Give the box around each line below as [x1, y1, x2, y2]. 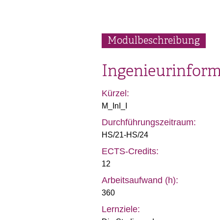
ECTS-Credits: [102, 146, 159, 156]
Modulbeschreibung [108, 34, 200, 47]
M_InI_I [102, 102, 127, 110]
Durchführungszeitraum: [102, 117, 196, 127]
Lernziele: [102, 204, 140, 214]
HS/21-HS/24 [102, 131, 148, 139]
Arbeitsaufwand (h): [102, 175, 178, 185]
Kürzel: [102, 88, 129, 98]
